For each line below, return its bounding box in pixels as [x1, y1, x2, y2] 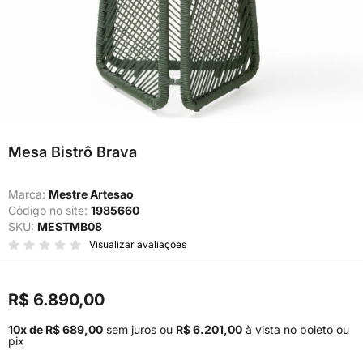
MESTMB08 [37, 220, 102, 233]
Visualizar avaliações [89, 238, 186, 250]
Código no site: [8, 203, 91, 217]
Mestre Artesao [49, 187, 134, 201]
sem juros [106, 322, 156, 336]
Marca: [8, 187, 49, 201]
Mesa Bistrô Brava [8, 143, 137, 160]
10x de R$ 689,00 [8, 322, 103, 336]
